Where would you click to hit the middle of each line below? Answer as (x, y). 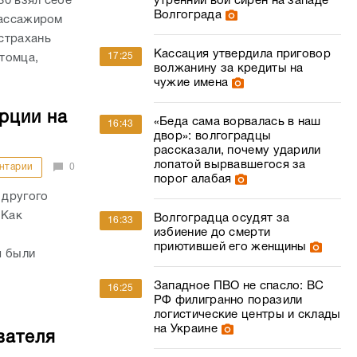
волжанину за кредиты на (228, 69)
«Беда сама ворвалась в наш (237, 122)
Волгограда (187, 15)
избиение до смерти (212, 233)
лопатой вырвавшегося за (229, 165)
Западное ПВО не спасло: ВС (239, 286)
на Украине (185, 329)
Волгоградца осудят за (222, 218)
